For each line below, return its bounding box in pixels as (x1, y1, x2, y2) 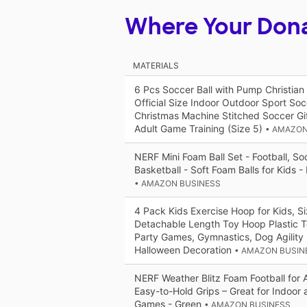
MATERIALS (133, 60, 179, 71)
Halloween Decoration (134, 244, 234, 256)
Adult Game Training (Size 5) (134, 123, 265, 135)
